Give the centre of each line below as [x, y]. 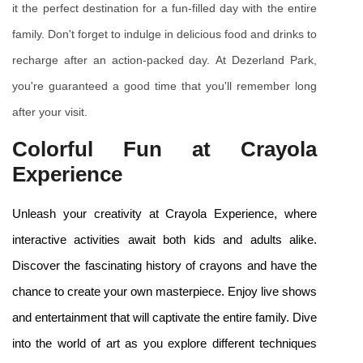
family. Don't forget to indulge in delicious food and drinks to [164, 34]
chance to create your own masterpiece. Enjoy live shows [164, 292]
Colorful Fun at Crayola [164, 149]
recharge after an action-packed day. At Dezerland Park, [164, 60]
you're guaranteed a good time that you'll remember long [164, 86]
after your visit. [50, 112]
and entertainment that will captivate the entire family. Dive [164, 318]
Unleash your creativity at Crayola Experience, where [164, 214]
